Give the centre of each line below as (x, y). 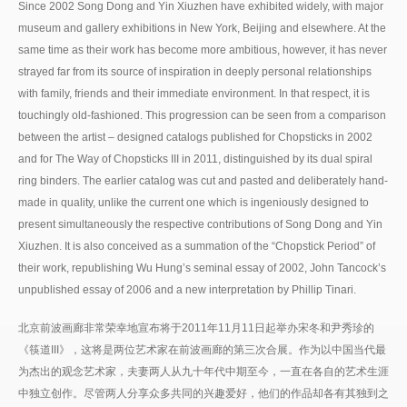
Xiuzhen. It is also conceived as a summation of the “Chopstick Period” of (197, 246)
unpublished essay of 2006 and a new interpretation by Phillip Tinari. (187, 289)
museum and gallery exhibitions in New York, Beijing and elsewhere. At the (202, 28)
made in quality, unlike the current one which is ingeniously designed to (194, 202)
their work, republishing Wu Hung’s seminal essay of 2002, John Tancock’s (202, 268)
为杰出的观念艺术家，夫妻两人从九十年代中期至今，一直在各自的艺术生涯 (203, 371)
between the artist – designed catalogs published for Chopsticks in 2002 (195, 137)
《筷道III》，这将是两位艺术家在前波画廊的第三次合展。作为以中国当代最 (202, 349)
